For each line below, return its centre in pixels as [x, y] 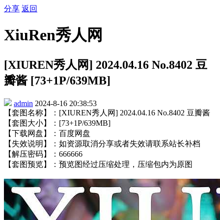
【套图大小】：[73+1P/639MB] [57, 123]
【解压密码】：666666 [43, 154]
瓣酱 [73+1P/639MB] [57, 80]
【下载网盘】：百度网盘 [47, 133]
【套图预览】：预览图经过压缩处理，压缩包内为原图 [98, 164]
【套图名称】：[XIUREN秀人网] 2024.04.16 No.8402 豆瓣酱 [107, 112]
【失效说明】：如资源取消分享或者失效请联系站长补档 [102, 143]
